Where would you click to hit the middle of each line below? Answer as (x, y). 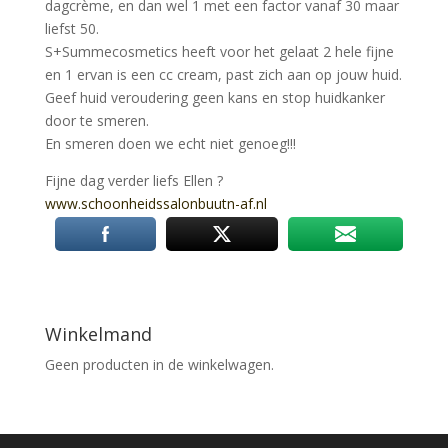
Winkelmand (98, 334)
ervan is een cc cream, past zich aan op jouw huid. (237, 74)
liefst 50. (71, 28)
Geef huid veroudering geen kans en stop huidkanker (214, 97)
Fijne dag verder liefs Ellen (130, 180)
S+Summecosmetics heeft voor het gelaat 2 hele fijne (219, 51)
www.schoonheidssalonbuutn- (142, 203)
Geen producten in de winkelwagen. (159, 364)
